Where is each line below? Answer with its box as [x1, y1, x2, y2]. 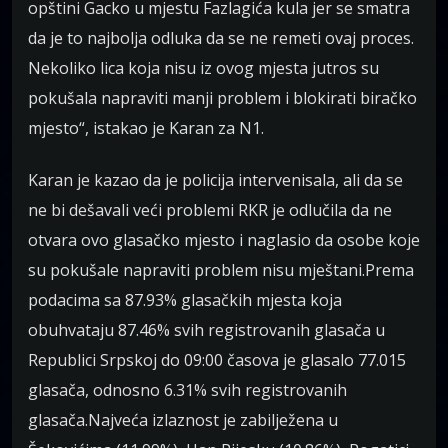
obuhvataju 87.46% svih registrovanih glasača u [28, 319, 385, 342]
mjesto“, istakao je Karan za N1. [28, 117, 264, 140]
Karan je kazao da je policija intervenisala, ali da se [28, 169, 403, 192]
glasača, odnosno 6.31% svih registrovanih [28, 379, 347, 402]
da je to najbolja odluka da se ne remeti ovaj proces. [28, 27, 414, 50]
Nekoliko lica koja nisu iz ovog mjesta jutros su [28, 57, 379, 80]
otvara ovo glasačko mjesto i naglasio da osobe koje [28, 229, 420, 252]
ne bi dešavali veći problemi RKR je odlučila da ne [28, 199, 392, 222]
